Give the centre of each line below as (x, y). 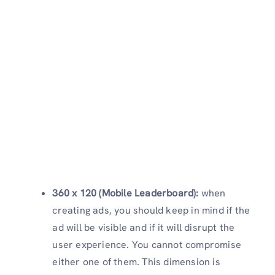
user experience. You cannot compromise (147, 245)
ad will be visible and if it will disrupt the (144, 228)
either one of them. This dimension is (136, 262)
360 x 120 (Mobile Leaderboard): (127, 193)
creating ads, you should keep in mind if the (151, 211)
